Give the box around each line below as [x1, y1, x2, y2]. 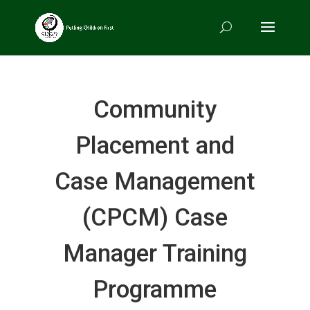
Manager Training [62, 239, 247, 268]
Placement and [75, 131, 235, 160]
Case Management [54, 167, 255, 196]
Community [93, 95, 217, 124]
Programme [93, 275, 217, 304]
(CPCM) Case [82, 203, 228, 232]
